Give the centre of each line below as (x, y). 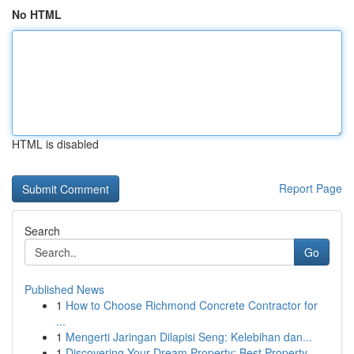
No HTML (37, 14)
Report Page (311, 188)
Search (42, 231)
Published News (64, 289)
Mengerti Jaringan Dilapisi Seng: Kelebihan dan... (189, 337)
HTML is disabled (55, 144)
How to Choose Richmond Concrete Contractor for (192, 305)
